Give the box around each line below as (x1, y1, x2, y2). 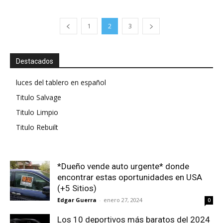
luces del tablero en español (16, 78, 106, 88)
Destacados (16, 57, 53, 66)
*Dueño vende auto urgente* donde (57, 161, 189, 172)
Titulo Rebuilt (16, 122, 58, 132)
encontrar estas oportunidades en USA (57, 172, 202, 183)
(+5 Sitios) (57, 183, 97, 194)
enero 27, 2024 (104, 196, 142, 204)
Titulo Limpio (16, 108, 58, 117)
